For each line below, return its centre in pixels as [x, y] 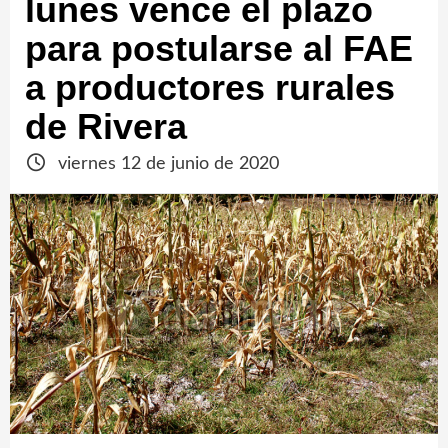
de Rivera [106, 126]
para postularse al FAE [219, 48]
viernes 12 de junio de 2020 [165, 164]
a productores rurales [210, 87]
